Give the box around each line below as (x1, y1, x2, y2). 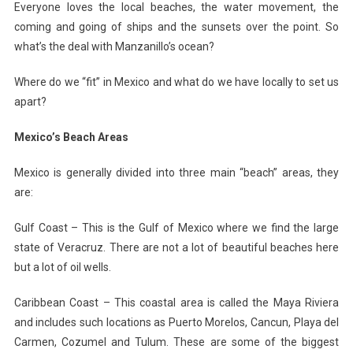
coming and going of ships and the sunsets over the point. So (13, 20, 340, 33)
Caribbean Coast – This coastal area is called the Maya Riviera (13, 295, 340, 309)
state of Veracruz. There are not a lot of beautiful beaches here (13, 240, 340, 254)
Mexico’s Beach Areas (13, 130, 128, 143)
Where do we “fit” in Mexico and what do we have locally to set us (13, 75, 340, 88)
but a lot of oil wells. (13, 260, 111, 273)
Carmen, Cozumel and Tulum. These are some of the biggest (13, 335, 340, 348)
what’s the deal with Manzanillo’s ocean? (13, 39, 214, 53)
